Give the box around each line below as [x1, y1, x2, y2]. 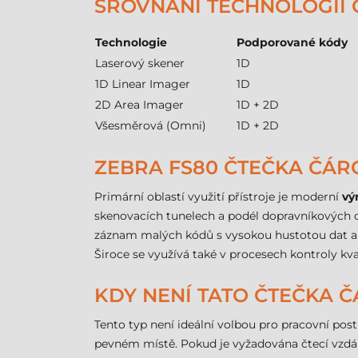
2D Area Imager [95, 97, 184, 112]
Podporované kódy [237, 35, 348, 50]
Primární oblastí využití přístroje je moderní [94, 189, 342, 204]
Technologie [95, 35, 167, 50]
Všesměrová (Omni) [95, 118, 206, 133]
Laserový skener [95, 56, 185, 70]
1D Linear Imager [95, 77, 190, 91]
